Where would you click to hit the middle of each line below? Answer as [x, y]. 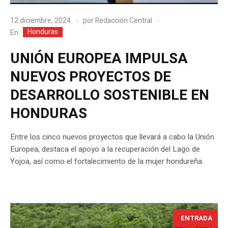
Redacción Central [124, 21]
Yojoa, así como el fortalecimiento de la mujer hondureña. [107, 161]
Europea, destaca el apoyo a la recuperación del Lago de [105, 149]
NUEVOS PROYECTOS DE [91, 77]
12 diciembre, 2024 [40, 21]
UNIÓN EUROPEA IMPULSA [99, 59]
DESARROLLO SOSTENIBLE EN [110, 95]
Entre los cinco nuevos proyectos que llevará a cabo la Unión [112, 137]
